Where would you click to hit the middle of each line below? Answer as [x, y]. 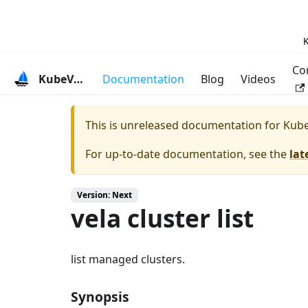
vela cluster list [162, 218]
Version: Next [104, 195]
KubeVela [78, 79]
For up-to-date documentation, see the [187, 154]
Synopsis [100, 297]
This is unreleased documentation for [184, 125]
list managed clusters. [128, 259]
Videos [258, 79]
